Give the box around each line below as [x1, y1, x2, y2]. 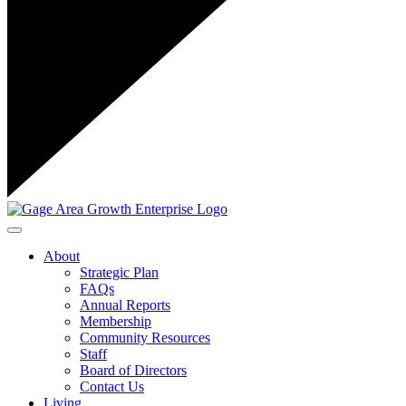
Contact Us [80, 379, 144, 394]
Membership [80, 314, 151, 329]
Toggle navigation [14, 229, 105, 243]
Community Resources [80, 330, 210, 345]
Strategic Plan [80, 265, 159, 280]
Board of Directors [80, 362, 187, 378]
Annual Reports [80, 297, 170, 313]
